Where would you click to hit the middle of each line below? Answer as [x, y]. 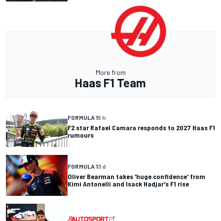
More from [110, 72]
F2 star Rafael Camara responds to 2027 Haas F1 [141, 128]
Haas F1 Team [110, 82]
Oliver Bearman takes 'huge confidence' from [136, 177]
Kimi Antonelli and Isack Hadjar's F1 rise [128, 184]
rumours [81, 135]
